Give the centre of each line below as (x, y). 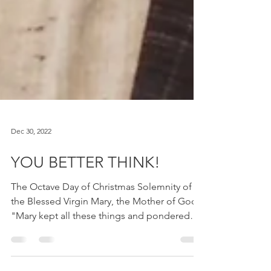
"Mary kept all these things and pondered (100, 240)
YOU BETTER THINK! (86, 187)
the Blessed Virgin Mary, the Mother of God (104, 225)
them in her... (39, 254)
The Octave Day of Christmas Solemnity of (101, 211)
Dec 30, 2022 (31, 155)
